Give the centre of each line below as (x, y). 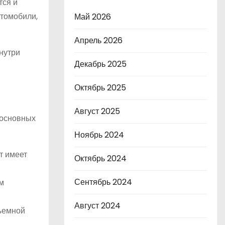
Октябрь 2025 (100, 88)
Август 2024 (97, 206)
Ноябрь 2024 (99, 135)
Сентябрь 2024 (103, 182)
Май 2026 (93, 17)
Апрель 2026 (98, 40)
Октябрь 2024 (100, 158)
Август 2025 (97, 111)
